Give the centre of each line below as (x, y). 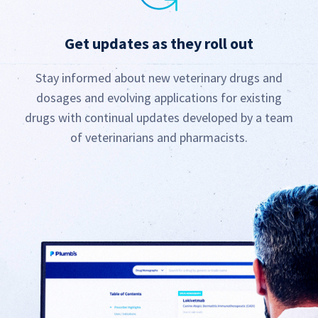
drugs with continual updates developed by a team (159, 117)
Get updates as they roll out (159, 43)
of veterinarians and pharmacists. (159, 137)
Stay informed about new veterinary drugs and (159, 77)
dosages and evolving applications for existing (159, 97)
